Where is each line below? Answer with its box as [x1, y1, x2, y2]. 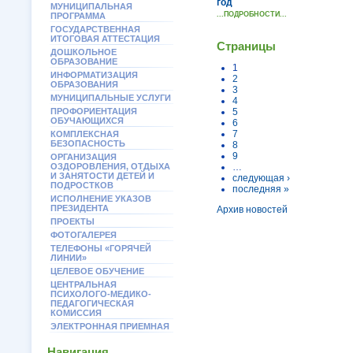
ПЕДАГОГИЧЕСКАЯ [50, 299, 134, 308]
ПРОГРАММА [50, 11, 106, 20]
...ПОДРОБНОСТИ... [217, 10, 287, 18]
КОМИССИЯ [50, 308, 102, 318]
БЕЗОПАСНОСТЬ [50, 139, 125, 148]
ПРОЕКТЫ [50, 217, 95, 226]
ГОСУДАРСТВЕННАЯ [50, 24, 140, 34]
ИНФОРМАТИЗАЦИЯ [50, 70, 138, 80]
